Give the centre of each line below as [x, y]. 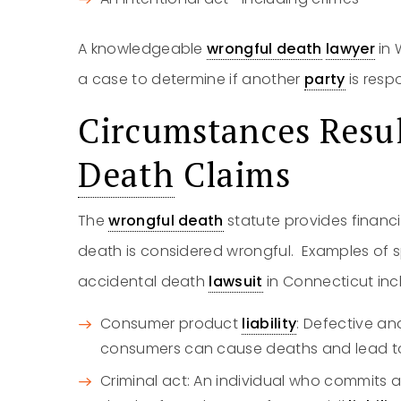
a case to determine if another [191, 79]
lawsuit [236, 282]
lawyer [350, 49]
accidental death [144, 282]
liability [269, 324]
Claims [232, 175]
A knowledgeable [143, 49]
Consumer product [171, 324]
